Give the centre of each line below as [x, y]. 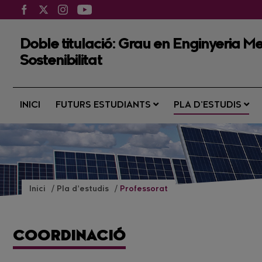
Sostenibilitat [61, 61]
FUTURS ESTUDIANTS [104, 106]
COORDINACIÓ [69, 237]
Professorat [144, 189]
